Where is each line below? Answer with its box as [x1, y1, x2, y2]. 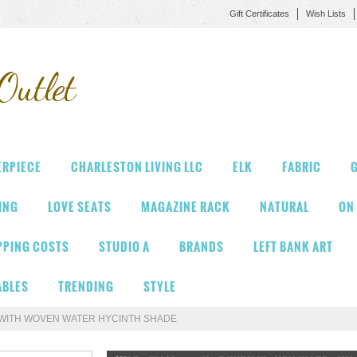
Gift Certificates [229, 9, 289, 18]
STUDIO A [99, 237, 150, 256]
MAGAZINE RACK [141, 198, 230, 216]
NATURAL [260, 198, 309, 216]
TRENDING [58, 277, 114, 296]
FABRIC [282, 158, 321, 176]
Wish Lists [306, 9, 346, 18]
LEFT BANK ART [253, 237, 333, 256]
